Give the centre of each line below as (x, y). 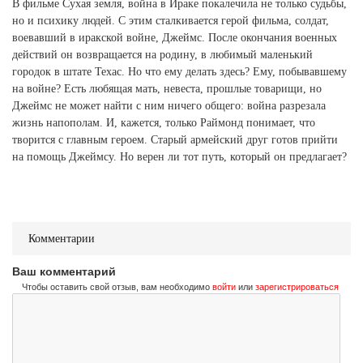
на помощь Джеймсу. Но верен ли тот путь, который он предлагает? (179, 156)
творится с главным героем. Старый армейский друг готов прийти (175, 139)
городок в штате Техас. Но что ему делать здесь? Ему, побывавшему (179, 71)
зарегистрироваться (297, 286)
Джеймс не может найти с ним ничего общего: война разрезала (169, 105)
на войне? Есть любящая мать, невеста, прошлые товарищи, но (167, 88)
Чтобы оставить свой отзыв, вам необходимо (117, 286)
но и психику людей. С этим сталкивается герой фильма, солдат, (171, 20)
